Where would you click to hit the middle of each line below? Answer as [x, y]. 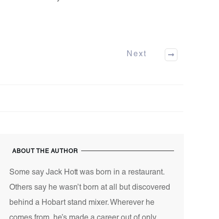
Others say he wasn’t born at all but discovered [89, 188]
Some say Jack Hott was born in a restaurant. [87, 173]
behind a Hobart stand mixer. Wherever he [82, 203]
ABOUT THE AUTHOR [45, 152]
